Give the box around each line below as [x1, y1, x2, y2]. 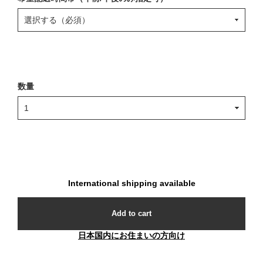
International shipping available [68, 178, 195, 188]
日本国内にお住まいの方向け [78, 231, 185, 241]
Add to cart [112, 209, 151, 218]
